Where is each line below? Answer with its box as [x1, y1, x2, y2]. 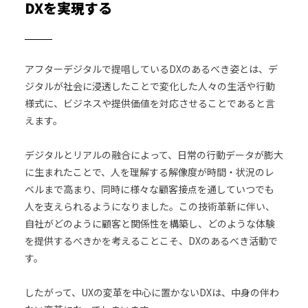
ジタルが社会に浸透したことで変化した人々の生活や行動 [24, 78, 275, 93]
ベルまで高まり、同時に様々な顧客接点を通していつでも [24, 181, 274, 196]
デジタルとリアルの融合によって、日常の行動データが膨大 [24, 147, 283, 162]
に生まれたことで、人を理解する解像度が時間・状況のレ [24, 164, 274, 179]
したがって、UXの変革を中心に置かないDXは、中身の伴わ [24, 285, 279, 299]
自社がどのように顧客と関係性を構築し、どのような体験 [24, 216, 275, 230]
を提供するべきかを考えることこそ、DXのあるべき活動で [24, 233, 278, 247]
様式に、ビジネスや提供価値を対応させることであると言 [24, 96, 275, 110]
